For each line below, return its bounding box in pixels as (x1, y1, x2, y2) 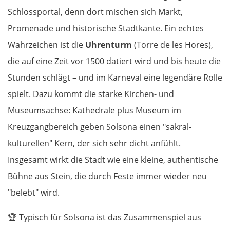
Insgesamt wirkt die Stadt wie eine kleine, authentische (8, 154, 218, 166)
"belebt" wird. (8, 187, 60, 199)
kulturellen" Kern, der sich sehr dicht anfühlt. (8, 138, 181, 149)
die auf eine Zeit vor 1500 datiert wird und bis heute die (8, 55, 221, 67)
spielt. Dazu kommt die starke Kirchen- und (8, 88, 174, 100)
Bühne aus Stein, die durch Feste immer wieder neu (8, 170, 207, 182)
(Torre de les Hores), (132, 39, 213, 51)
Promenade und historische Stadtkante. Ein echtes (8, 23, 204, 34)
